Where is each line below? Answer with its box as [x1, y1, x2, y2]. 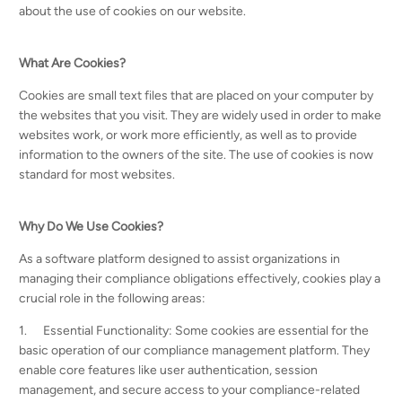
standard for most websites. [19, 167, 176, 182]
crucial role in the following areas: [19, 291, 206, 306]
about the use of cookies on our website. [19, 4, 247, 19]
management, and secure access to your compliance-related [19, 382, 361, 398]
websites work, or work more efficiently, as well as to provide [19, 127, 358, 143]
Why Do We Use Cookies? [19, 219, 164, 234]
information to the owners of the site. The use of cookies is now [19, 147, 374, 162]
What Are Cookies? [19, 56, 127, 71]
